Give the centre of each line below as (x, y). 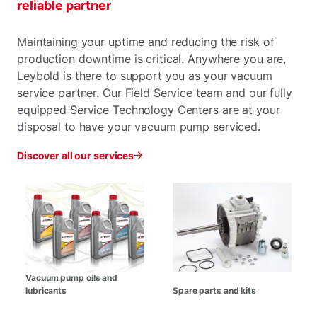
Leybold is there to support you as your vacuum (145, 75)
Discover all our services (76, 155)
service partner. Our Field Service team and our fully (155, 92)
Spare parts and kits (214, 290)
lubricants (46, 290)
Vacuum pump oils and (72, 277)
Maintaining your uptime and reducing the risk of (146, 41)
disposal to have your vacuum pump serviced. (139, 126)
